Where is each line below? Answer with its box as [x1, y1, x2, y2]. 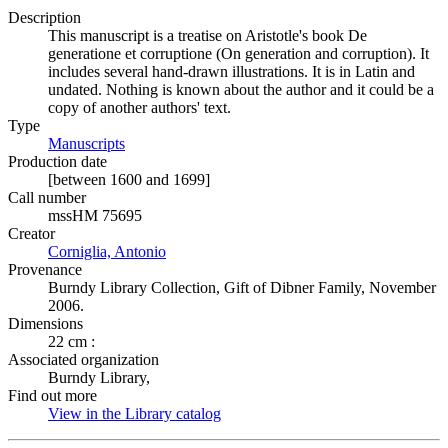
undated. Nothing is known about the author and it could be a [48, 81, 434, 98]
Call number [8, 189, 86, 206]
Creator [8, 225, 55, 242]
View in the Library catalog [48, 405, 221, 422]
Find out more [8, 387, 97, 404]
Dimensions [8, 315, 83, 332]
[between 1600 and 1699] [48, 171, 210, 188]
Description [8, 9, 81, 26]
